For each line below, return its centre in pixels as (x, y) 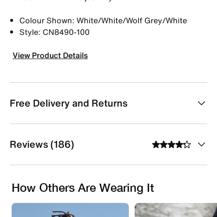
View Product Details (50, 55)
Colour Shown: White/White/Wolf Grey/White (103, 20)
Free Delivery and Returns (69, 103)
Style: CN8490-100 (54, 32)
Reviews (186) (42, 144)
